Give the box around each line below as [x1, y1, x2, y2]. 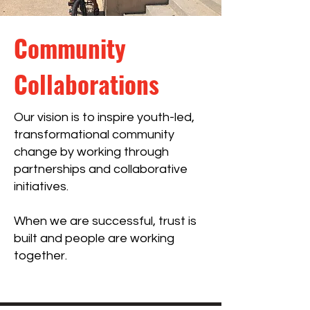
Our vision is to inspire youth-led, [14, 111, 194, 124]
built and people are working [14, 232, 174, 245]
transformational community [14, 128, 174, 141]
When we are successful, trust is [14, 215, 197, 228]
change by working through [14, 145, 169, 158]
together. [14, 249, 67, 262]
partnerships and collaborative [14, 163, 188, 176]
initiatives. [14, 180, 69, 193]
